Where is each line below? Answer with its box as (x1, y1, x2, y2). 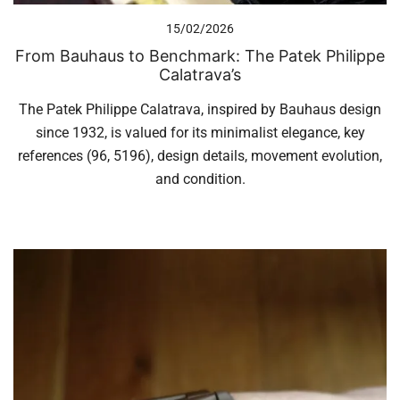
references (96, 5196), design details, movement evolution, (18, 147, 382, 165)
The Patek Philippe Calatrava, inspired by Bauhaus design (19, 101, 381, 119)
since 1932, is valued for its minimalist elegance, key (35, 124, 365, 142)
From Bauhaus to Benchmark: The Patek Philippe (15, 46, 385, 66)
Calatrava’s (159, 65, 241, 85)
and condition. (154, 171, 246, 188)
